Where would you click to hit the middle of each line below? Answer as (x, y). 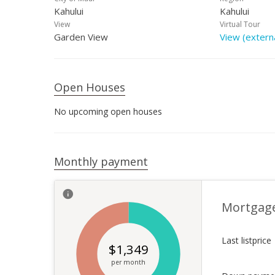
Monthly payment (101, 161)
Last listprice (246, 240)
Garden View (81, 37)
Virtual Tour (240, 24)
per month (128, 262)
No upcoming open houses (108, 111)
